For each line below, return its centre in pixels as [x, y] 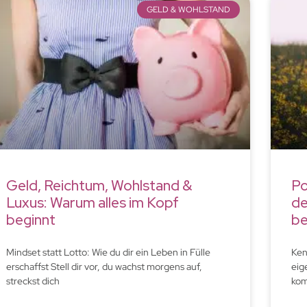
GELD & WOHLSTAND [188, 10]
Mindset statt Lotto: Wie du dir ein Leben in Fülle [108, 252]
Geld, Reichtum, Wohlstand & [99, 185]
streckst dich [33, 281]
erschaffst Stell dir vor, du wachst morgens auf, [104, 266]
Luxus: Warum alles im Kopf [92, 202]
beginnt [30, 219]
